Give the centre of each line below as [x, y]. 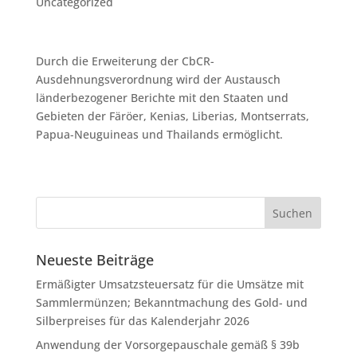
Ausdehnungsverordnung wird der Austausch [158, 79]
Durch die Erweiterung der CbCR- [125, 61]
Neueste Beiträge [94, 260]
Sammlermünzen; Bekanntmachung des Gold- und [171, 302]
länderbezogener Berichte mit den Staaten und [162, 98]
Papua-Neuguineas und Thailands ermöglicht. [159, 134]
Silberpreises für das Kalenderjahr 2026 [142, 321]
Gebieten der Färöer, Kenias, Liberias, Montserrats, [172, 116]
